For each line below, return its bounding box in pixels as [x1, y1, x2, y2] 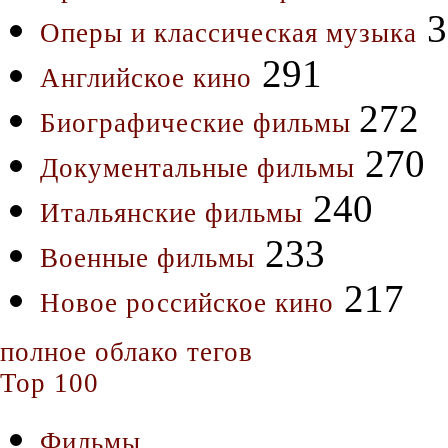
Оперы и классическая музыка [40, 17, 417, 48]
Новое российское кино [40, 287, 334, 318]
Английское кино [40, 62, 252, 93]
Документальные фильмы [40, 152, 355, 183]
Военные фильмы [40, 242, 255, 273]
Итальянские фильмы [40, 197, 303, 228]
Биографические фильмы [40, 107, 359, 138]
